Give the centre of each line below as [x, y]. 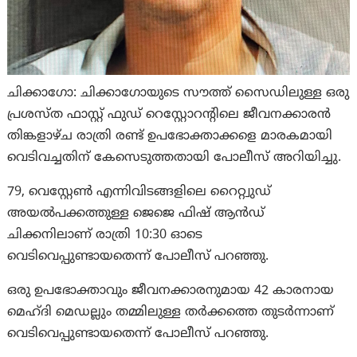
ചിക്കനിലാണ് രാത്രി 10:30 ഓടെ [105, 235]
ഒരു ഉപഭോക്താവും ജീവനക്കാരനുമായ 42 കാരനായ [171, 291]
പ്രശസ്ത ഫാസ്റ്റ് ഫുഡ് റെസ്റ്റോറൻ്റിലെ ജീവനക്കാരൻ [169, 115]
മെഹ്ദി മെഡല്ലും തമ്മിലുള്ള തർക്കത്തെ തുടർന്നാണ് [171, 312]
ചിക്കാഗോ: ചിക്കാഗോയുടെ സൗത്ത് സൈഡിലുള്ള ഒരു [178, 93]
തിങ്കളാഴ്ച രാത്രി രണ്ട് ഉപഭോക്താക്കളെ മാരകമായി [170, 136]
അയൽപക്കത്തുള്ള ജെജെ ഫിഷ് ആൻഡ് [136, 214]
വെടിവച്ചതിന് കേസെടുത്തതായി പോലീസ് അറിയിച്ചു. [175, 158]
